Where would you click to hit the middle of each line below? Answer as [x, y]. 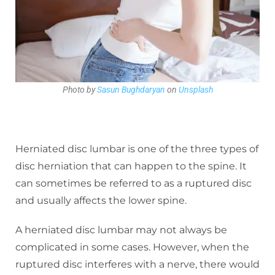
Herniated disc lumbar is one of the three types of [137, 149]
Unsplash [196, 89]
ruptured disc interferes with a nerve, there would [137, 264]
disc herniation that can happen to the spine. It [131, 166]
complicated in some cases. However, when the [132, 247]
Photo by [79, 89]
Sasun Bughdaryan [131, 89]
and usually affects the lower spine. [101, 200]
